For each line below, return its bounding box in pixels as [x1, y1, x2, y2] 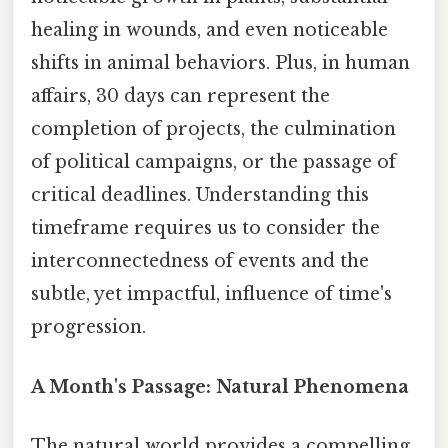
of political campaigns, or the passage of [31, 151, 396, 174]
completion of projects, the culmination [31, 118, 396, 141]
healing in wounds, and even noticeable [31, 19, 388, 42]
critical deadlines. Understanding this [31, 184, 369, 207]
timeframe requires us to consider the [31, 217, 380, 240]
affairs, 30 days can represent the [31, 85, 330, 108]
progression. [31, 316, 146, 339]
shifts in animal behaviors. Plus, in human [31, 52, 410, 75]
